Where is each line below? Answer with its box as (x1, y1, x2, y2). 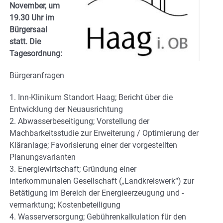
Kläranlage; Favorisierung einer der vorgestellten (9, 140, 177, 150)
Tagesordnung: (9, 48, 62, 58)
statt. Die (9, 36, 41, 46)
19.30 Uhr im (9, 12, 54, 22)
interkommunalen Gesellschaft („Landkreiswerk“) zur (9, 176, 194, 186)
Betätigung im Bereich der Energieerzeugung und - (9, 188, 184, 198)
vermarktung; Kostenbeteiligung (9, 200, 120, 210)
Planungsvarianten (9, 152, 76, 162)
